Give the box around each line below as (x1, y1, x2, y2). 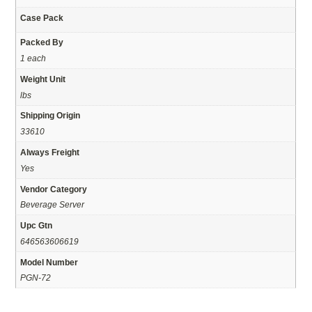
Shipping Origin (20, 111, 81, 120)
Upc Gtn (20, 221, 53, 231)
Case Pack (20, 13, 64, 22)
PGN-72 (20, 273, 52, 283)
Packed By (20, 38, 64, 47)
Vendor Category (20, 184, 88, 194)
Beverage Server (20, 200, 85, 210)
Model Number (20, 257, 79, 267)
